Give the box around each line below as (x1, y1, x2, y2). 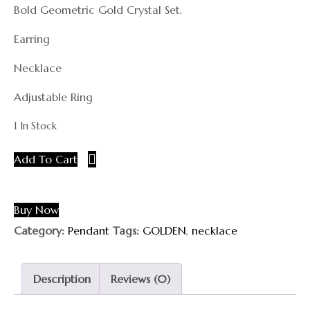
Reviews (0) (111, 271, 170, 286)
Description (33, 271, 91, 286)
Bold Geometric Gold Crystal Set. (14, 3, 182, 17)
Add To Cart (14, 152, 77, 167)
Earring (14, 32, 50, 46)
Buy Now (14, 202, 59, 217)
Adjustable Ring (14, 90, 93, 104)
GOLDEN (143, 223, 186, 237)
